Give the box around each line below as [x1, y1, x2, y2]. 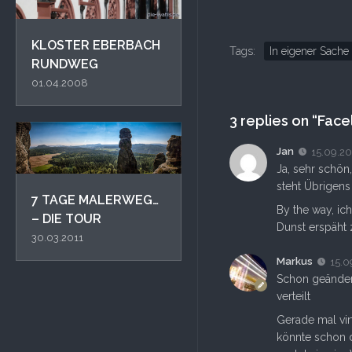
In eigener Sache [269, 45, 349, 57]
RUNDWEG [31, 56, 98, 71]
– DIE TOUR [31, 211, 101, 226]
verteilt [277, 289, 310, 302]
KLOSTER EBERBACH [31, 37, 160, 53]
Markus [277, 255, 313, 267]
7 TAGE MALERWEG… [31, 192, 159, 207]
